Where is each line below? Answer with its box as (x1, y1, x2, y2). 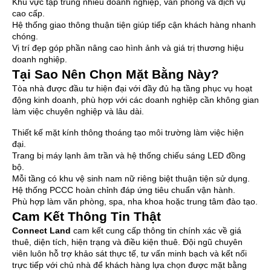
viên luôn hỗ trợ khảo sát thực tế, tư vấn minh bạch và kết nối (12, 249, 247, 259)
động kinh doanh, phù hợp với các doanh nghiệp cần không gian (12, 95, 259, 105)
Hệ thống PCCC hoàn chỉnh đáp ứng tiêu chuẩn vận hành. (12, 185, 235, 195)
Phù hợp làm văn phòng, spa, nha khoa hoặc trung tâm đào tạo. (12, 197, 258, 207)
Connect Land (12, 226, 71, 236)
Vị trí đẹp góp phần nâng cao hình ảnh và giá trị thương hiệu (12, 43, 244, 53)
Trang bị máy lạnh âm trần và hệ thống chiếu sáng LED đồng (12, 151, 246, 161)
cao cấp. (12, 8, 45, 19)
